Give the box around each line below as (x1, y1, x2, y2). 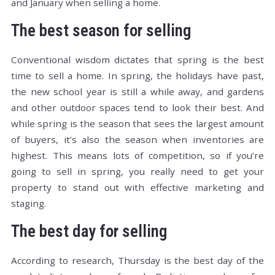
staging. (11, 197, 46, 210)
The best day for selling (11, 222, 167, 242)
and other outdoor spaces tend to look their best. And (11, 101, 264, 114)
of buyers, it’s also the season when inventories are (11, 133, 264, 146)
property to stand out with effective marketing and (11, 181, 264, 194)
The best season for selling (11, 21, 191, 41)
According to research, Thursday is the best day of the (11, 254, 264, 267)
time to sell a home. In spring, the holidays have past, (11, 69, 264, 82)
